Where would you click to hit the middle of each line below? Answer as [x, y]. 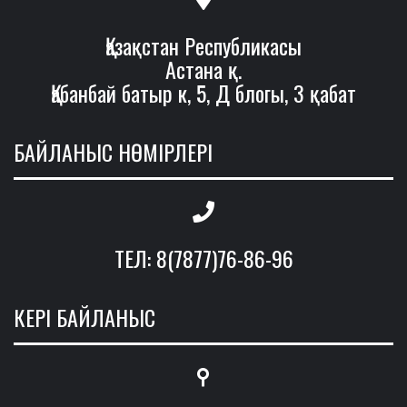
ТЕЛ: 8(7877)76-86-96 [203, 258]
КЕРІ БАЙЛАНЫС [84, 318]
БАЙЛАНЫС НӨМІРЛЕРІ [113, 152]
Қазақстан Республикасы [203, 46]
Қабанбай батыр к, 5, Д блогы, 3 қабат [203, 93]
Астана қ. [203, 69]
